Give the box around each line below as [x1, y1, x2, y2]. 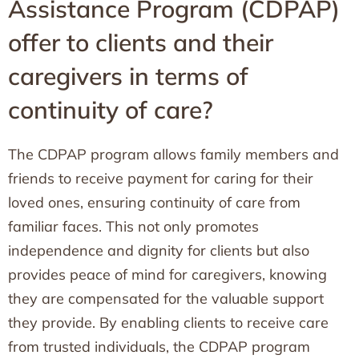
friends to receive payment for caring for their [8, 169, 313, 188]
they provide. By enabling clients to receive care [8, 313, 329, 332]
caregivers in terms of [8, 61, 248, 91]
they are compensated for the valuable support [8, 289, 324, 308]
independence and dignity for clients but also [8, 241, 309, 260]
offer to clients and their [8, 27, 273, 58]
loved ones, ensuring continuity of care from [8, 193, 301, 212]
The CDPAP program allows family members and [8, 145, 339, 163]
